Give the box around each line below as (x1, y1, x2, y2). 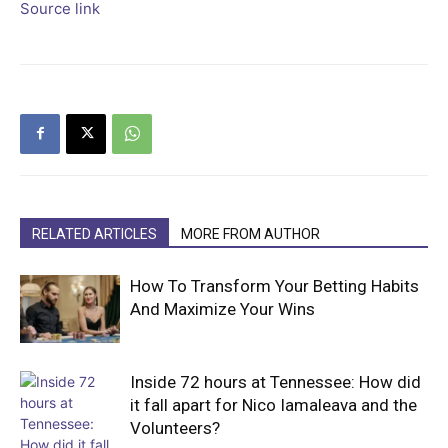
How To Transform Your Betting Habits (130, 275, 419, 296)
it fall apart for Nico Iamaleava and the (130, 394, 417, 415)
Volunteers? (130, 417, 220, 438)
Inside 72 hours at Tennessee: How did (130, 371, 421, 392)
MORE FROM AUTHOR (181, 225, 320, 242)
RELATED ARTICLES (32, 225, 157, 242)
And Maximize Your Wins (130, 298, 315, 319)
